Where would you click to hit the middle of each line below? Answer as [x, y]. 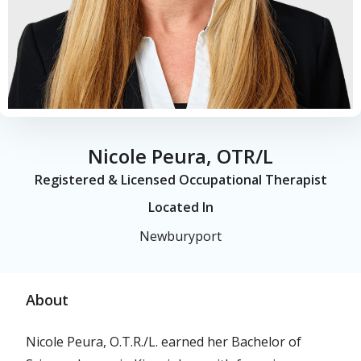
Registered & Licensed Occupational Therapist [180, 180]
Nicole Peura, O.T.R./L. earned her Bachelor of [164, 342]
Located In [180, 207]
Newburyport [180, 237]
